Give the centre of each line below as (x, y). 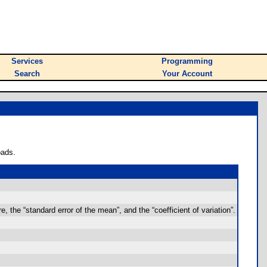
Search (27, 74)
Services (27, 61)
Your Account (187, 74)
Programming (187, 61)
